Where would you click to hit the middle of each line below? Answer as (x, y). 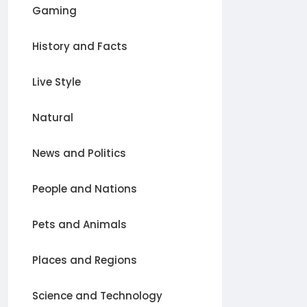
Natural (53, 118)
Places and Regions (85, 260)
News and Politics (79, 153)
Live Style (57, 82)
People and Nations (85, 189)
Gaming (54, 11)
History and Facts (80, 46)
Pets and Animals (79, 224)
